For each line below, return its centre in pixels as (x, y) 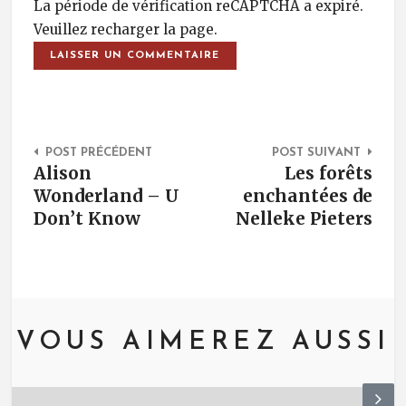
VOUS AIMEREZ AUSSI (203, 342)
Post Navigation (170, 137)
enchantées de (308, 196)
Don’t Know (87, 219)
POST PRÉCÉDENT (98, 153)
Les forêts (329, 174)
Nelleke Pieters (304, 219)
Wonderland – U (106, 196)
